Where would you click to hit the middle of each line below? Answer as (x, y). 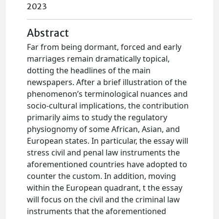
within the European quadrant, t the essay (105, 188)
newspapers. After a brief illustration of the (107, 82)
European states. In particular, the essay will (108, 141)
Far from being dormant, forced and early (104, 47)
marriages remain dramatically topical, (99, 59)
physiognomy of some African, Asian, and (104, 129)
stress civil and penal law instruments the (104, 153)
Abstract (48, 33)
